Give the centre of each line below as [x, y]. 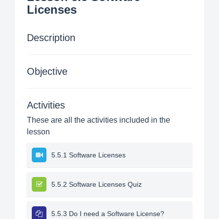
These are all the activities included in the [99, 120]
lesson [38, 132]
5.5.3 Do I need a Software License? [108, 214]
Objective [47, 71]
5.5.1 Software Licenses [88, 155]
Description [51, 38]
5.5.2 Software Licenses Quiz [97, 184]
